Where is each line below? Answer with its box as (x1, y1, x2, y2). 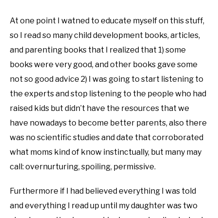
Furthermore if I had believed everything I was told (10, 186, 196, 196)
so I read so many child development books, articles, (10, 31, 200, 40)
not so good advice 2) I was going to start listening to (10, 74, 203, 84)
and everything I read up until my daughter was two (10, 201, 198, 210)
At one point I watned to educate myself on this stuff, (10, 16, 204, 25)
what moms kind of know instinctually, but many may (10, 147, 201, 157)
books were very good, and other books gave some (10, 60, 198, 69)
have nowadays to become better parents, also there (10, 118, 207, 127)
